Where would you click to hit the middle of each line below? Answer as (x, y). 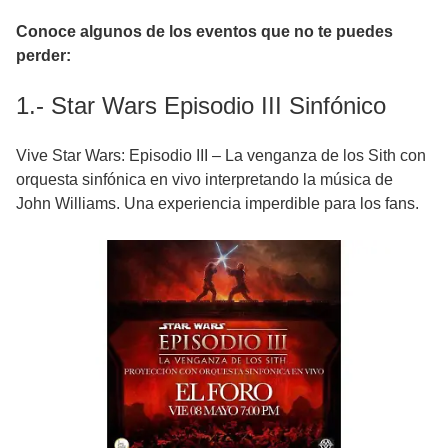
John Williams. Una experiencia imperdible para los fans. (217, 203)
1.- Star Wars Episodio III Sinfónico (201, 105)
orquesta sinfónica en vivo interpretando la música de (204, 179)
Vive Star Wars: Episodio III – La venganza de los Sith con (221, 155)
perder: (43, 55)
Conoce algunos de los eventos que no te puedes (204, 31)
